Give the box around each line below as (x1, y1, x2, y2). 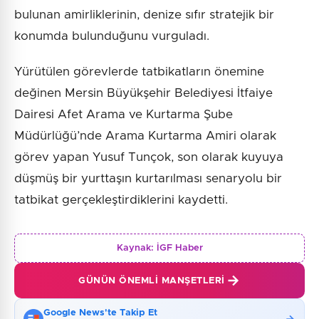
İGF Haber (156, 244, 203, 253)
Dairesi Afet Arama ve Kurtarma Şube (14, 108, 233, 121)
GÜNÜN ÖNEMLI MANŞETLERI (78, 276, 225, 286)
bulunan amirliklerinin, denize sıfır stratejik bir (14, 9, 274, 21)
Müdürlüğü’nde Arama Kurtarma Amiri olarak (14, 130, 276, 142)
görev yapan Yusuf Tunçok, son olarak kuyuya (14, 151, 283, 164)
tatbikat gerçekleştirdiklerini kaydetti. (14, 194, 228, 206)
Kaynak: (116, 244, 154, 253)
